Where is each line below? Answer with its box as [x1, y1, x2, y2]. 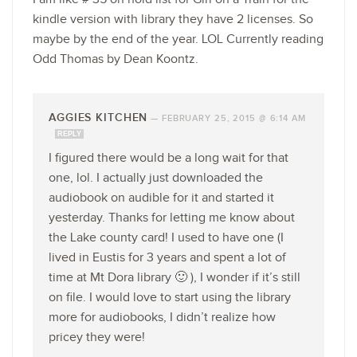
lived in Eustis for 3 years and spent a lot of [49, 249, 286, 265]
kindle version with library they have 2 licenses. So [33, 11, 313, 27]
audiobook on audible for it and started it [49, 190, 274, 206]
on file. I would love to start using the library [49, 289, 291, 305]
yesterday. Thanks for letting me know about [49, 210, 295, 226]
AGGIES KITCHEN [49, 110, 148, 124]
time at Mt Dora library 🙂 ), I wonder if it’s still [49, 269, 300, 285]
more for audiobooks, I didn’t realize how [49, 309, 276, 325]
